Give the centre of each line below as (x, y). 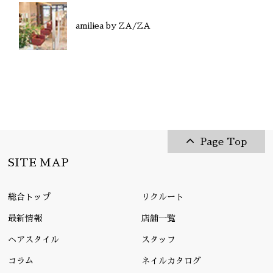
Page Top (223, 142)
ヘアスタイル (34, 240)
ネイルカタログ (172, 261)
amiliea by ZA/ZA (113, 26)
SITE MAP (39, 163)
